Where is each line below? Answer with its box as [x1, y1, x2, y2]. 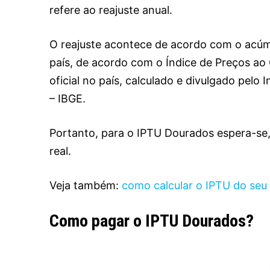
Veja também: [49, 179, 122, 192]
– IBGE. [49, 92, 86, 105]
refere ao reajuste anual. [49, 4, 172, 17]
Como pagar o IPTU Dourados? [49, 211, 254, 231]
